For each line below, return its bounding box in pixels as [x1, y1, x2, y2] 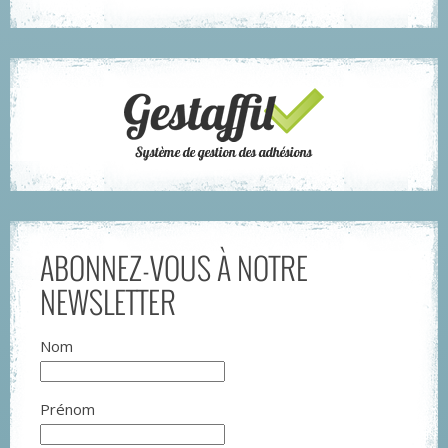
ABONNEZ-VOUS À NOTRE [40, 245, 308, 291]
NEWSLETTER [40, 279, 176, 325]
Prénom [40, 399, 95, 420]
